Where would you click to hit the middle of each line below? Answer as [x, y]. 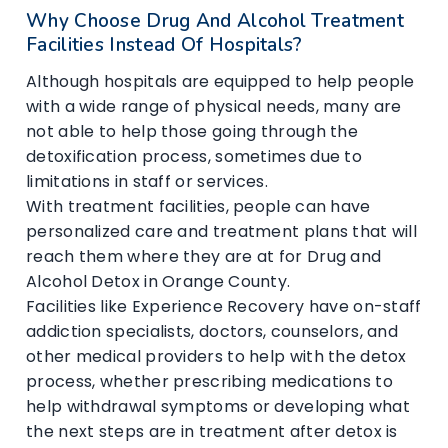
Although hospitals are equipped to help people [220, 81]
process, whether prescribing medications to [209, 381]
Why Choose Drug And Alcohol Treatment [215, 20]
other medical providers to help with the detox [216, 356]
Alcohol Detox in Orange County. [158, 281]
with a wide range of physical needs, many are [214, 106]
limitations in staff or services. [147, 181]
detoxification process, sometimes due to [194, 156]
